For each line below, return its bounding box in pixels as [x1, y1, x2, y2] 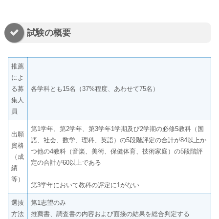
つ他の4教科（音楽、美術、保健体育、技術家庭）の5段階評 [31, 147, 203, 155]
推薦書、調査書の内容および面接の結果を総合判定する [31, 210, 190, 218]
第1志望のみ [31, 198, 66, 206]
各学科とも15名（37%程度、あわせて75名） [31, 85, 159, 92]
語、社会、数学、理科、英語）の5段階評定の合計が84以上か [31, 136, 207, 144]
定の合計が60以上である [31, 158, 102, 166]
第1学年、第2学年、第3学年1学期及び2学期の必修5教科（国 [31, 125, 204, 132]
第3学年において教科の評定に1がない [31, 181, 140, 189]
